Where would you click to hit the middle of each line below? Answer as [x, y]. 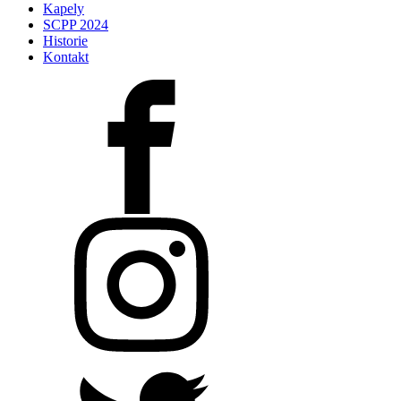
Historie [65, 40]
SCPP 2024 [76, 24]
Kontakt [66, 56]
